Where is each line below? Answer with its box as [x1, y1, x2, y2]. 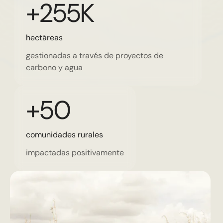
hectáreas [25, 32, 63, 43]
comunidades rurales [25, 129, 103, 140]
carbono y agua [25, 62, 83, 73]
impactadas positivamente [25, 147, 124, 158]
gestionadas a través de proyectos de [25, 50, 163, 61]
